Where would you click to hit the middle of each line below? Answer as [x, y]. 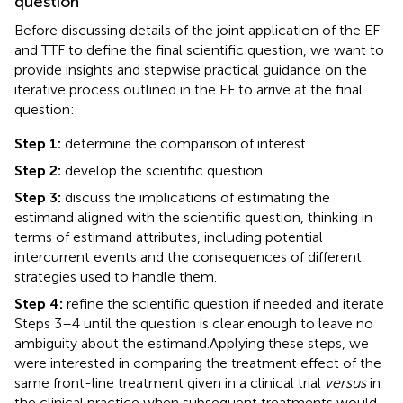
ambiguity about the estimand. [112, 343]
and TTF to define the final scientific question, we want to [199, 49]
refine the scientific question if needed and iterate [225, 303]
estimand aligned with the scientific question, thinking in [193, 217]
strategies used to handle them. [116, 276]
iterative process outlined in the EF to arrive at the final [188, 89]
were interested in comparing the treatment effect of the [198, 363]
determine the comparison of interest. [187, 143]
